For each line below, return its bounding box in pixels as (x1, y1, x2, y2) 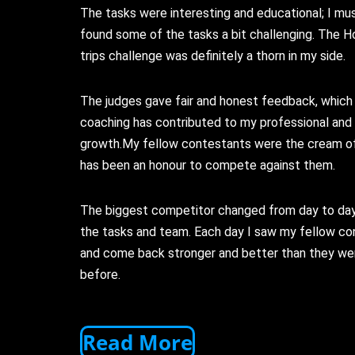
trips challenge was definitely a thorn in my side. (79, 48, 345, 63)
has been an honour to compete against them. (79, 157, 335, 173)
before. (79, 266, 120, 282)
